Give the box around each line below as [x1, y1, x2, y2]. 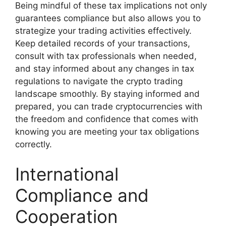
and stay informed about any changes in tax [15, 63, 194, 74]
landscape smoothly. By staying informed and [15, 88, 200, 99]
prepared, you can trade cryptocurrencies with [15, 101, 202, 111]
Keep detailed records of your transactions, [15, 38, 190, 48]
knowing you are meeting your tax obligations [15, 126, 199, 137]
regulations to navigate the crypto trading [15, 76, 183, 86]
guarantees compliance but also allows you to [15, 13, 201, 23]
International [15, 163, 119, 185]
